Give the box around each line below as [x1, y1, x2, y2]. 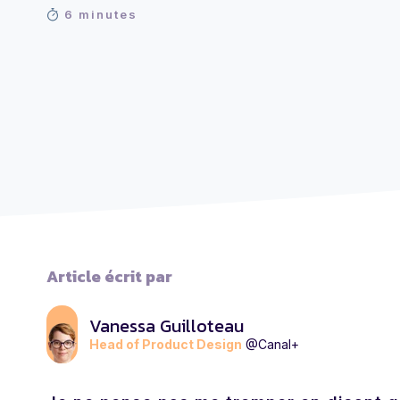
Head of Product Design [89, 337, 242, 352]
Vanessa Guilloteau [89, 312, 244, 339]
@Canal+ [246, 337, 299, 352]
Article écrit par [46, 264, 172, 288]
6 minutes [64, 7, 137, 21]
